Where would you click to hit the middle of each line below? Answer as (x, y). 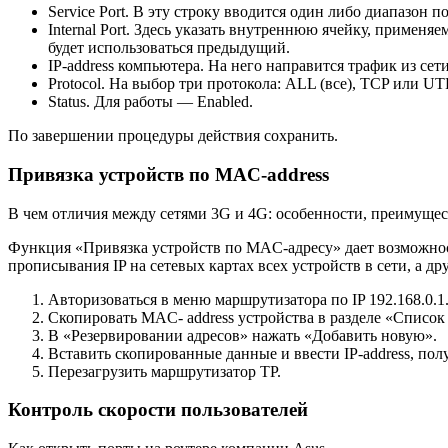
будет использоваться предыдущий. (169, 48)
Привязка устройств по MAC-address (168, 174)
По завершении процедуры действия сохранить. (173, 136)
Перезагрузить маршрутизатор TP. (164, 371)
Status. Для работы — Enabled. (150, 102)
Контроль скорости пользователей (158, 410)
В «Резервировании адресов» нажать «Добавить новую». (242, 335)
